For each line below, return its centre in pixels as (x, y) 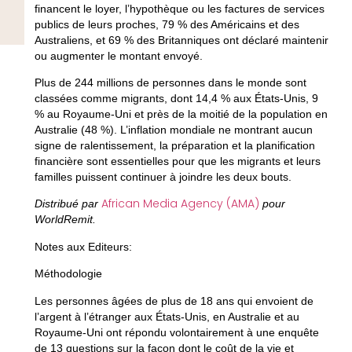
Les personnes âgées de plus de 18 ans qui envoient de (174, 301)
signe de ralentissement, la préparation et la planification (174, 146)
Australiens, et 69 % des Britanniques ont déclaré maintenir (181, 40)
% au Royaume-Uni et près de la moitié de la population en (181, 114)
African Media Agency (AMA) (180, 204)
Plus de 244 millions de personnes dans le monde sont (170, 83)
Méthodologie (70, 274)
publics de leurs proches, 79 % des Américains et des (167, 24)
